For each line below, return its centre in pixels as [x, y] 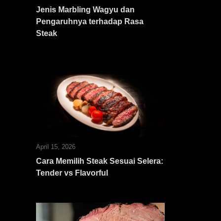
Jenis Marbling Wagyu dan [85, 10]
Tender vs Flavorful [72, 173]
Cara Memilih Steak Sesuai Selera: [100, 161]
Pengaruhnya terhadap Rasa [90, 21]
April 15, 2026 [56, 147]
